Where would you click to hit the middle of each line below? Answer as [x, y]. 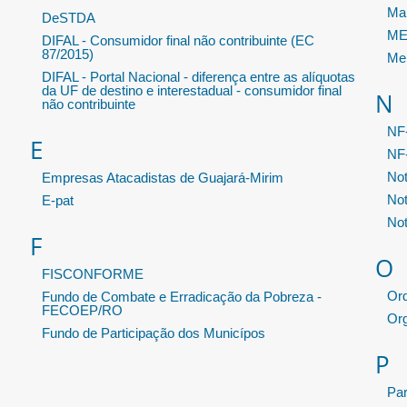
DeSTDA [69, 17]
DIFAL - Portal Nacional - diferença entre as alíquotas [199, 76]
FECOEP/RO [82, 310]
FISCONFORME [93, 273]
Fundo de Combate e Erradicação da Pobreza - [182, 296]
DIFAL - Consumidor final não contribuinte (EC [178, 40]
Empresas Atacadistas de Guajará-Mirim [163, 177]
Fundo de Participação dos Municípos [154, 333]
